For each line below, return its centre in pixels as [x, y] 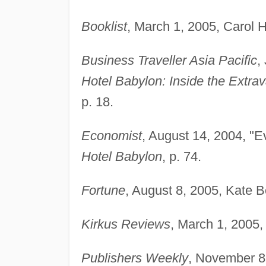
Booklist [104, 27]
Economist [111, 136]
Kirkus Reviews [126, 224]
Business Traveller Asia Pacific [169, 61]
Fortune [103, 191]
